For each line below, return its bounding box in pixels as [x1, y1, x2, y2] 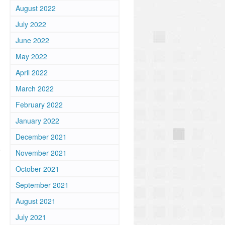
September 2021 [16, 180, 69, 190]
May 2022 [16, 51, 47, 61]
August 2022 [16, 3, 56, 13]
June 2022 [16, 35, 49, 45]
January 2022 [16, 116, 59, 126]
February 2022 [16, 99, 63, 109]
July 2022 [16, 19, 46, 29]
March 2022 [16, 83, 54, 93]
